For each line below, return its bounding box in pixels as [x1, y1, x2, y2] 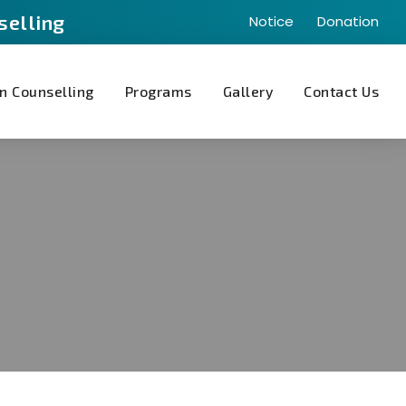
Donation [317, 12, 379, 31]
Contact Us [304, 82, 379, 100]
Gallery [222, 82, 273, 100]
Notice [249, 12, 294, 31]
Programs [124, 82, 192, 100]
